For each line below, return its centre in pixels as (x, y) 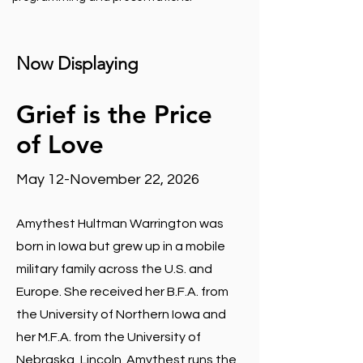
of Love (64, 145)
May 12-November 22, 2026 (108, 179)
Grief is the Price (114, 115)
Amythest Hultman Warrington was (120, 224)
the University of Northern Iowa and (121, 314)
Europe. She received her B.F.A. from (122, 292)
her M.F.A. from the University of (109, 337)
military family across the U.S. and (114, 269)
